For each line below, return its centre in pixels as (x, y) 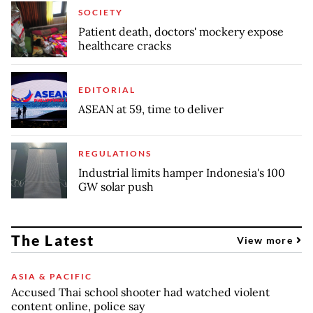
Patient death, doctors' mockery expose (181, 31)
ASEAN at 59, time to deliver (151, 109)
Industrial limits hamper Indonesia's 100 (182, 172)
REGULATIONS (115, 153)
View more (266, 240)
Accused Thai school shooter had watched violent (140, 292)
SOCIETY (101, 12)
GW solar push (116, 186)
